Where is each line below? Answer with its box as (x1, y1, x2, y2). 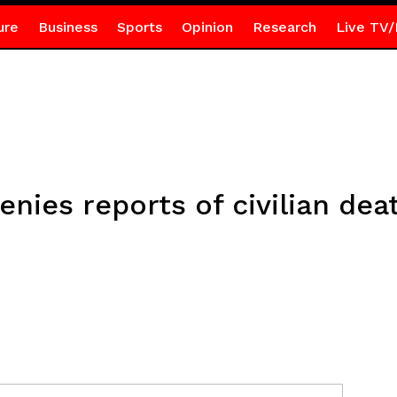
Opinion (181, 19, 233, 35)
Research (252, 19, 316, 35)
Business (37, 19, 97, 35)
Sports (116, 19, 162, 35)
